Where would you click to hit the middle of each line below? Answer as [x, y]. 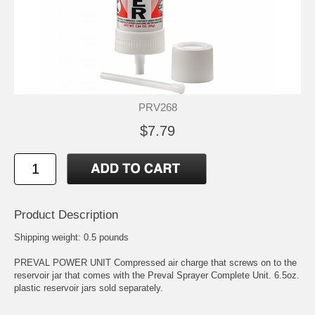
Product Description [66, 214]
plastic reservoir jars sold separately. [89, 288]
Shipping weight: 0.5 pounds [71, 237]
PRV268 [157, 107]
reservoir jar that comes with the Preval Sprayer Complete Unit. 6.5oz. [157, 275]
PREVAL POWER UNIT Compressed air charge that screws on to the [155, 262]
